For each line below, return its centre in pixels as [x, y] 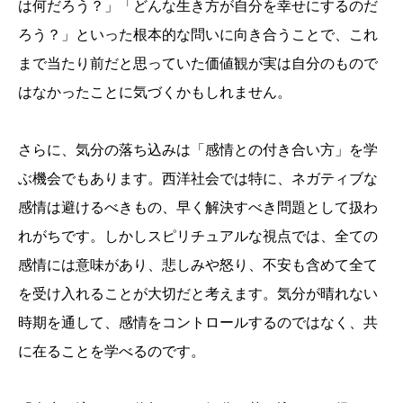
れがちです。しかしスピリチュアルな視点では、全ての [198, 237]
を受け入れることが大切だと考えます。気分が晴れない [198, 294]
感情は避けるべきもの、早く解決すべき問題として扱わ [198, 208]
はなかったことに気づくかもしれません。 [155, 93]
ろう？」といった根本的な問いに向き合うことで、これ [198, 35]
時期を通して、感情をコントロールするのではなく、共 [198, 323]
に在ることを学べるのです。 [112, 352]
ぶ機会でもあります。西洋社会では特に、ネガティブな [198, 179]
